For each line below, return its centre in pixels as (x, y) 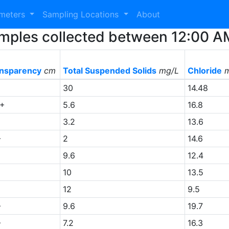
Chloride (204, 71)
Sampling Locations (82, 14)
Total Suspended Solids (109, 71)
